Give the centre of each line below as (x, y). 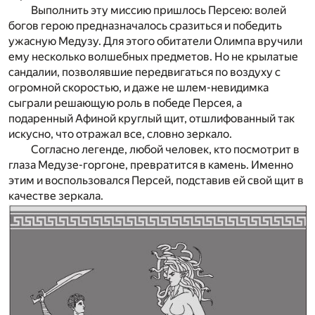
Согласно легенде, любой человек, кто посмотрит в (165, 149)
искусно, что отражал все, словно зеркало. (120, 134)
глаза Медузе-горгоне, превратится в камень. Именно (151, 165)
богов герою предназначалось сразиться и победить (145, 25)
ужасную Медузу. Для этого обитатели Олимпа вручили (155, 41)
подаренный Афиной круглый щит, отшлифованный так (152, 118)
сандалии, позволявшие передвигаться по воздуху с (144, 72)
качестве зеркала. (56, 195)
